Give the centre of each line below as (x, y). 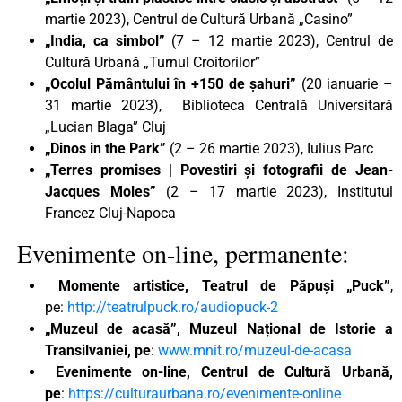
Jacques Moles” (106, 191)
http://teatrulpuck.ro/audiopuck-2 (173, 307)
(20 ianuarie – (345, 83)
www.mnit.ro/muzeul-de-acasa (255, 350)
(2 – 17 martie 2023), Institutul (280, 191)
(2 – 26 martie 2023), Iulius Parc (270, 148)
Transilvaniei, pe (98, 350)
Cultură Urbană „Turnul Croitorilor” (153, 62)
